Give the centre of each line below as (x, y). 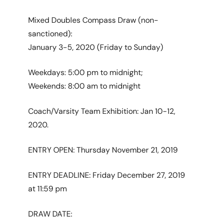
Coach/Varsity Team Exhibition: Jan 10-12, (102, 111)
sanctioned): (50, 34)
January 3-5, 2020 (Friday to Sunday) (96, 47)
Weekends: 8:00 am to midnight (85, 86)
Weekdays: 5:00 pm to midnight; (86, 72)
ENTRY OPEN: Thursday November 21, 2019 (103, 150)
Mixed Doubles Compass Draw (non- (93, 20)
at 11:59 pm (48, 189)
